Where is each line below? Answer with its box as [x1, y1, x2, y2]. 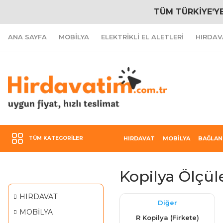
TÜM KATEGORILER [29, 134, 83, 141]
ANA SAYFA [8, 33, 47, 41]
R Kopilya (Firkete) [135, 213, 199, 222]
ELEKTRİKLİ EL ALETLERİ [101, 33, 184, 41]
